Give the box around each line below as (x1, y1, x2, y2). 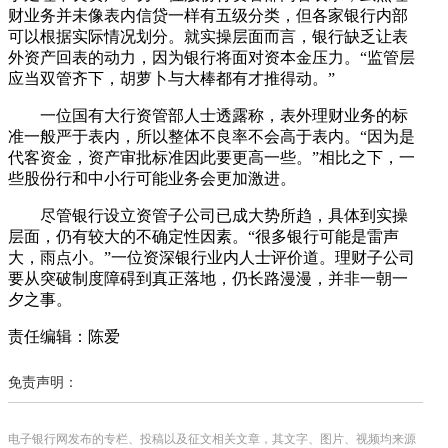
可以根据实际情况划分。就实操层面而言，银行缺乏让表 (8, 27, 408, 45)
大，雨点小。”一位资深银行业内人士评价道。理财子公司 (8, 248, 415, 266)
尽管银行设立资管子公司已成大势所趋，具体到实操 (8, 206, 408, 224)
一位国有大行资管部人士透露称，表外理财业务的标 (8, 106, 408, 124)
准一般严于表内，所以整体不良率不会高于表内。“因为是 (8, 127, 415, 145)
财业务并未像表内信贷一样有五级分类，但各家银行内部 (8, 6, 408, 24)
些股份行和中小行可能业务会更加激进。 (8, 169, 296, 187)
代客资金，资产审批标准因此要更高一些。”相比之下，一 (8, 148, 415, 166)
